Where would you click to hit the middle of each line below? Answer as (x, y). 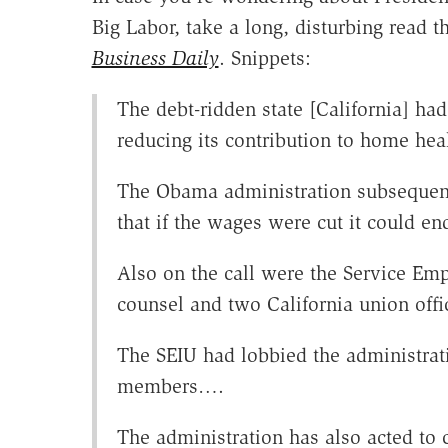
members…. (170, 386)
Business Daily (155, 58)
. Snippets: (264, 58)
